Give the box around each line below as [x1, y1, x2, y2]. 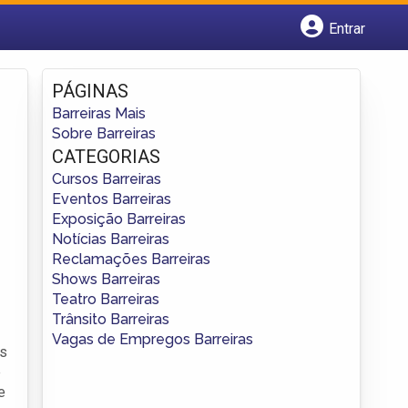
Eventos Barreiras [52, 189, 171, 208]
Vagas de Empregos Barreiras [52, 330, 253, 348]
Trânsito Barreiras [52, 310, 169, 328]
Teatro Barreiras [52, 290, 159, 308]
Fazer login [69, 71, 140, 88]
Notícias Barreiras [52, 229, 169, 248]
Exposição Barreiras [52, 209, 186, 228]
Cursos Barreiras [52, 169, 161, 188]
